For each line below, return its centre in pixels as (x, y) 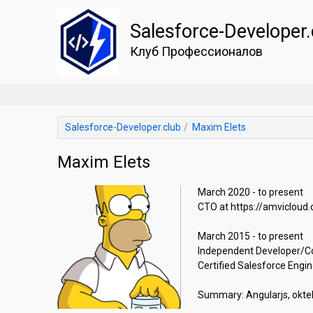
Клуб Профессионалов (196, 51)
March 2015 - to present (250, 236)
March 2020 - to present (250, 192)
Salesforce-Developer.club (123, 127)
